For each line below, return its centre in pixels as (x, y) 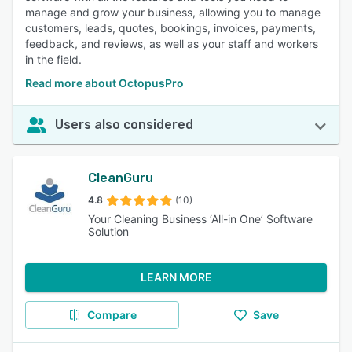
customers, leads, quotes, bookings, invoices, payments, (170, 28)
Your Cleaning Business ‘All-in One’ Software (200, 219)
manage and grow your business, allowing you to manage (173, 12)
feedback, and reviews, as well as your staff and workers (172, 44)
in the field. (53, 59)
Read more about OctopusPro (104, 83)
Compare (112, 315)
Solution (108, 231)
